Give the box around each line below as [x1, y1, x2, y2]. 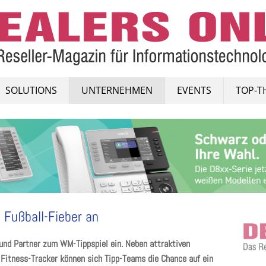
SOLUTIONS [5, 84, 57, 97]
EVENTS [177, 84, 211, 97]
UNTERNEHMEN [81, 84, 153, 97]
